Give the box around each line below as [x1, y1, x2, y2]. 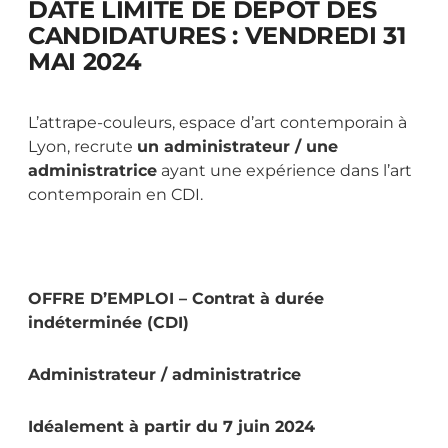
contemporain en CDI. [28, 185, 203, 205]
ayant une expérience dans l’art [157, 161, 412, 181]
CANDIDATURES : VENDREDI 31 [28, 21, 406, 51]
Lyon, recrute [28, 137, 137, 157]
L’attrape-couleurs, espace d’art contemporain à [28, 113, 407, 133]
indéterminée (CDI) [28, 313, 189, 333]
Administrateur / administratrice [28, 365, 301, 385]
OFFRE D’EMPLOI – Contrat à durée [28, 289, 324, 309]
